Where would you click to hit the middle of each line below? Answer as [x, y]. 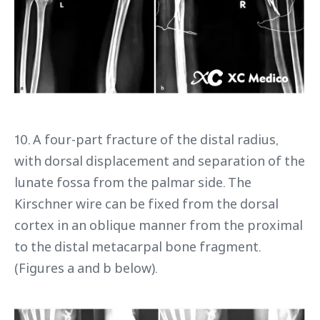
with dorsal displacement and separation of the [160, 161]
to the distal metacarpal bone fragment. [137, 247]
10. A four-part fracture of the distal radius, [146, 140]
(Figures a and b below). [86, 268]
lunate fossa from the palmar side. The [133, 182]
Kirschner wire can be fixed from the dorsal [146, 204]
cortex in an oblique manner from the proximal [159, 225]
